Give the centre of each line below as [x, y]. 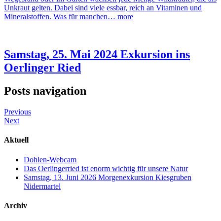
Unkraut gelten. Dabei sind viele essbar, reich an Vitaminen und [103, 8]
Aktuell [16, 140]
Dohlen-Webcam [50, 159]
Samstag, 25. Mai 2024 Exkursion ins [97, 55]
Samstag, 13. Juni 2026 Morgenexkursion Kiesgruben [108, 177]
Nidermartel [42, 186]
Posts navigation [45, 91]
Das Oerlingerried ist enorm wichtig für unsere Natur [106, 168]
